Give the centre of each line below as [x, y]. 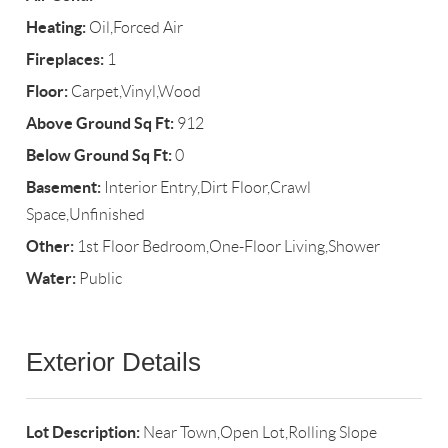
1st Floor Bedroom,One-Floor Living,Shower [227, 247]
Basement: [64, 187]
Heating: [56, 27]
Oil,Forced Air [135, 28]
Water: [51, 278]
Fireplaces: [65, 59]
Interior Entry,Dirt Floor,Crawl [206, 188]
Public [99, 279]
